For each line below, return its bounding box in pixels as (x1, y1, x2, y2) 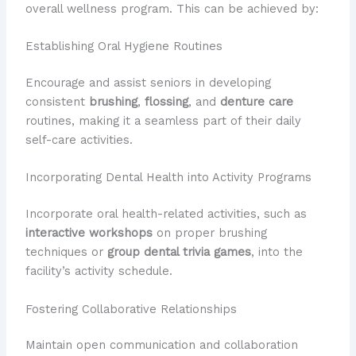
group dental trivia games (106, 245, 251, 260)
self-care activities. (25, 132, 133, 147)
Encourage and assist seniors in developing (25, 75, 271, 90)
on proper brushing (152, 226, 267, 241)
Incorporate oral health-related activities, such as (25, 207, 307, 222)
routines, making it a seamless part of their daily (25, 113, 301, 128)
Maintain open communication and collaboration (25, 338, 298, 353)
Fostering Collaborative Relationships (25, 301, 237, 316)
